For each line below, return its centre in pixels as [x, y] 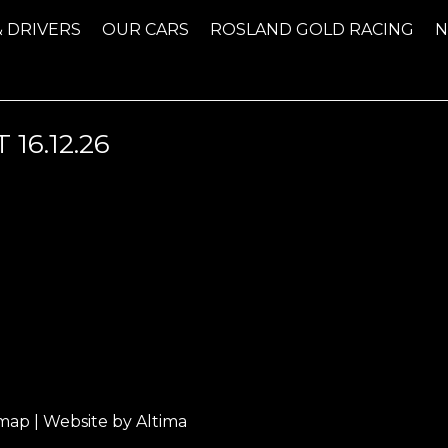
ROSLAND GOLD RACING [312, 29]
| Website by [83, 422]
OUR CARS [146, 29]
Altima [161, 422]
